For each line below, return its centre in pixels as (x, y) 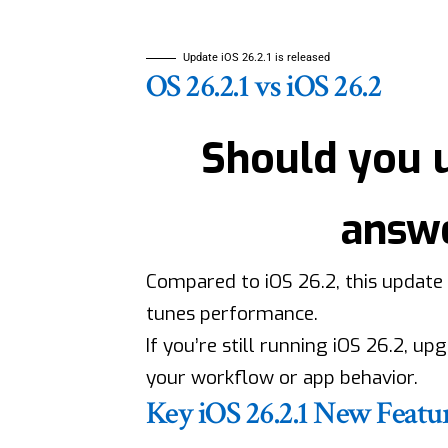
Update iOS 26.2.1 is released (256, 57)
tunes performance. (231, 313)
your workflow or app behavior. (281, 377)
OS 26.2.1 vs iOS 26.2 (263, 86)
